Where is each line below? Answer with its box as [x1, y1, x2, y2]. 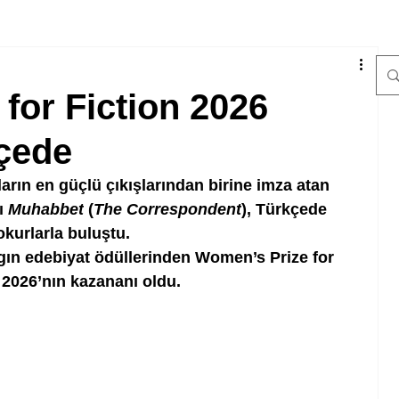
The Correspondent [93, 200, 241, 218]
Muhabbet [7, 200, 84, 218]
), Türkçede [240, 200, 331, 218]
